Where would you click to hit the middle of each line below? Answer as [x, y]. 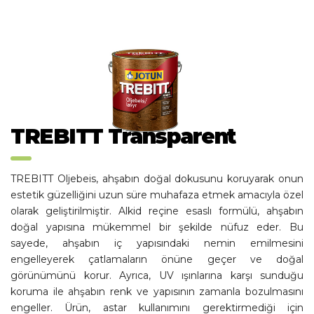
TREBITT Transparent [123, 136]
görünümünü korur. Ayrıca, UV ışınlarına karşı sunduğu [157, 275]
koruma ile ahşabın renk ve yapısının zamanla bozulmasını [157, 292]
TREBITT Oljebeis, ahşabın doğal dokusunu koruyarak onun [157, 179]
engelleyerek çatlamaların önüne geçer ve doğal [157, 259]
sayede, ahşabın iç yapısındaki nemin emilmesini [157, 243]
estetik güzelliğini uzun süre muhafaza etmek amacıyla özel [157, 195]
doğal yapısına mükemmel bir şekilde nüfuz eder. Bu [157, 227]
